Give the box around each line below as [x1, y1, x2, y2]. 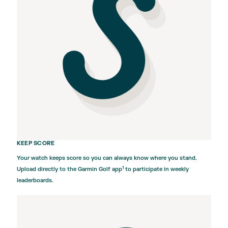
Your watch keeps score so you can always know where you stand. [17, 154, 197, 162]
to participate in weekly [124, 165, 189, 174]
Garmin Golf [78, 165, 110, 174]
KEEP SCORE [17, 139, 55, 148]
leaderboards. [17, 177, 53, 185]
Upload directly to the [17, 165, 78, 174]
